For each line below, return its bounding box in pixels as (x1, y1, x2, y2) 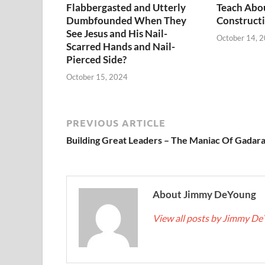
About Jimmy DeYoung (153, 188, 256, 201)
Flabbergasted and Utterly (66, 1, 186, 14)
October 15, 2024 (66, 72, 128, 82)
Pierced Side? (66, 53, 127, 66)
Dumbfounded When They (66, 14, 186, 27)
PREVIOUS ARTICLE (66, 116, 166, 129)
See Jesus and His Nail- (66, 27, 167, 40)
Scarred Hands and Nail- (66, 40, 175, 53)
